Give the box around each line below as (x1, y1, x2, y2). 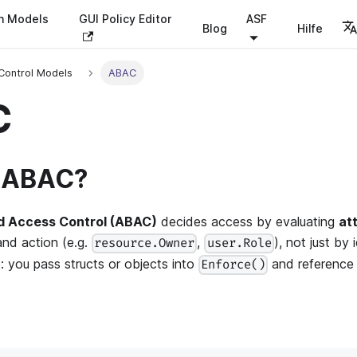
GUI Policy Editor (78, 12, 171, 25)
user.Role (206, 236, 272, 252)
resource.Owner (94, 236, 195, 252)
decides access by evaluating (157, 214, 339, 230)
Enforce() (201, 257, 266, 273)
